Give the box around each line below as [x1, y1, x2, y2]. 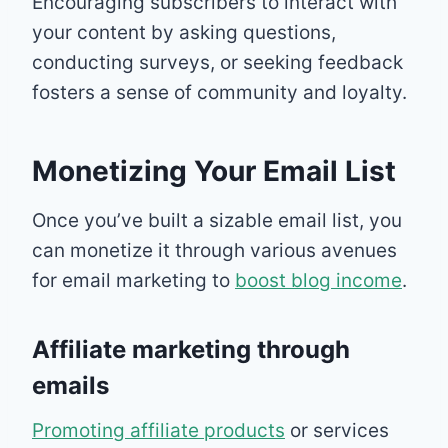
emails [32, 370, 109, 400]
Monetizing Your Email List [32, 153, 396, 188]
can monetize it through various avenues [32, 238, 397, 262]
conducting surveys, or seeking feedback [32, 50, 403, 74]
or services [285, 418, 389, 442]
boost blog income [235, 268, 402, 292]
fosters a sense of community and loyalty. [32, 80, 407, 104]
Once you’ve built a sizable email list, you [32, 208, 402, 232]
